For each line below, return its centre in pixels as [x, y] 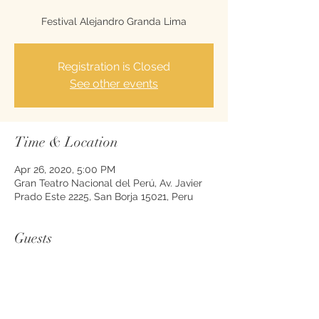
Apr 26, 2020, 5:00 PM [65, 169]
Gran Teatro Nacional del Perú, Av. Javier [108, 183]
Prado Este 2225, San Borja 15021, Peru [104, 197]
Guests [33, 238]
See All [68, 273]
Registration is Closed [114, 67]
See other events [114, 84]
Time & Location [66, 142]
